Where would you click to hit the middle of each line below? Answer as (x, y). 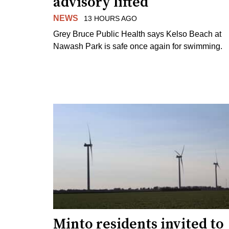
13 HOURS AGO (110, 18)
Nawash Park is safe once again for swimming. (138, 46)
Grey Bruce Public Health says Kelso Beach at (137, 34)
